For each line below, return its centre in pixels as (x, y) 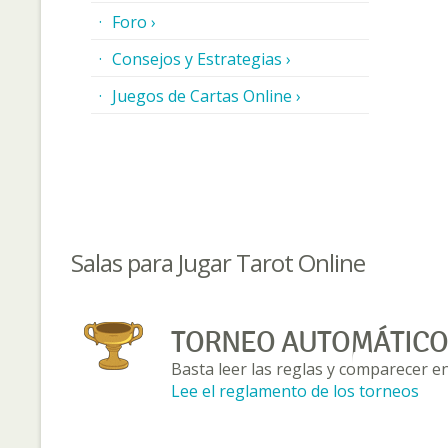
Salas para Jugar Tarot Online (217, 262)
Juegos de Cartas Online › (206, 96)
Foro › (133, 22)
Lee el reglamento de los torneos (294, 391)
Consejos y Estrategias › (201, 59)
